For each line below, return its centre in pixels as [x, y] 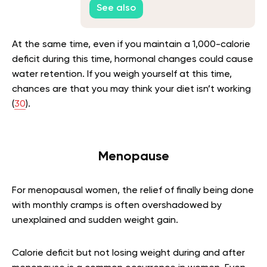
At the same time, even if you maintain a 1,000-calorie [131, 45]
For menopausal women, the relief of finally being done [133, 191]
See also [116, 8]
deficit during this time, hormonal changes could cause [133, 60]
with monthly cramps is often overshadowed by [117, 206]
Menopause [133, 157]
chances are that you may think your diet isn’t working [131, 89]
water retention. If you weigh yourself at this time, [122, 74]
